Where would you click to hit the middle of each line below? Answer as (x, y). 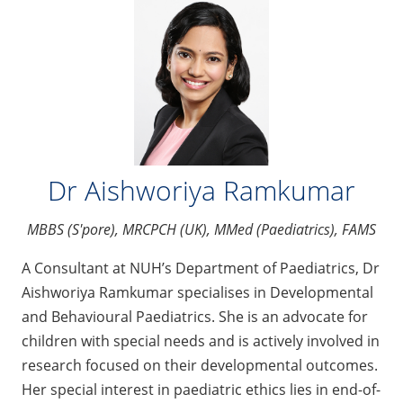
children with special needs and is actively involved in (201, 341)
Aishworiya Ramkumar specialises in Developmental (197, 293)
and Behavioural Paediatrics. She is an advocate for (195, 317)
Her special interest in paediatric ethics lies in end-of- (201, 390)
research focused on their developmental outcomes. (200, 366)
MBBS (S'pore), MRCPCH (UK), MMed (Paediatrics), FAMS (201, 230)
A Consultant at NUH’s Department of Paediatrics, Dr (201, 269)
